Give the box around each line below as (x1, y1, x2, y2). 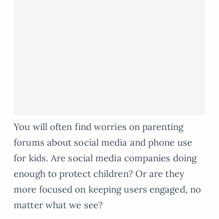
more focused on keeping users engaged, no (14, 183, 201, 196)
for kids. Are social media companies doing (14, 152, 197, 164)
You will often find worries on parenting (14, 121, 183, 133)
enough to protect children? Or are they (14, 168, 184, 180)
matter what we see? (14, 199, 103, 211)
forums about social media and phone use (14, 136, 192, 149)
